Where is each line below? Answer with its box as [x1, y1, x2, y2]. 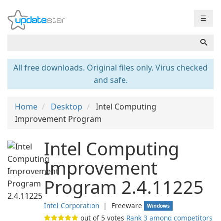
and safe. [93, 74, 128, 85]
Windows [147, 202, 170, 209]
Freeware [111, 201, 142, 210]
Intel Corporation [44, 201, 99, 210]
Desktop [51, 101, 82, 112]
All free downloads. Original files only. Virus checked [13, 62, 208, 73]
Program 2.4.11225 [44, 175, 204, 199]
